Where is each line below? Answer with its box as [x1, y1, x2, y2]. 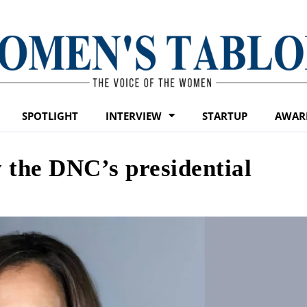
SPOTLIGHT [22, 108, 78, 123]
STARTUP [202, 108, 247, 123]
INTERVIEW [106, 108, 162, 123]
